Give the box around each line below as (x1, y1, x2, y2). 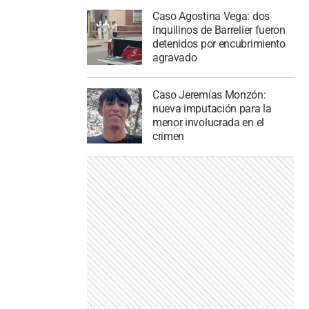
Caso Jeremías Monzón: (152, 88, 266, 102)
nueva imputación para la (152, 102, 272, 116)
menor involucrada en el (152, 116, 264, 130)
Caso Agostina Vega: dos (152, 9, 270, 23)
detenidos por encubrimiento (152, 37, 286, 50)
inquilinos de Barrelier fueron (152, 23, 286, 37)
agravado (152, 50, 197, 64)
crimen (152, 130, 185, 143)
